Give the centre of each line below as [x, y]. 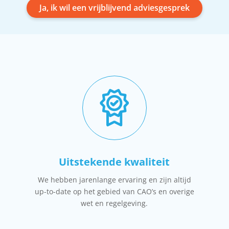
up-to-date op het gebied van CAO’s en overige [114, 191]
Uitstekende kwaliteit [114, 162]
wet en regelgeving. [114, 203]
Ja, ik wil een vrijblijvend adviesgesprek [114, 7]
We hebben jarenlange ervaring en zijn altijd [114, 179]
